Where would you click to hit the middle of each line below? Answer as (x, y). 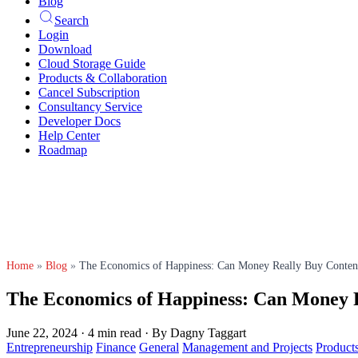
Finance (116, 347)
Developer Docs (80, 121)
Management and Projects (247, 347)
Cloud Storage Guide (92, 64)
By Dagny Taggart (199, 332)
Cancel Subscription (89, 92)
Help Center (69, 135)
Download (65, 49)
